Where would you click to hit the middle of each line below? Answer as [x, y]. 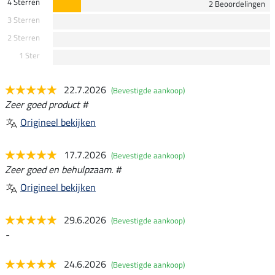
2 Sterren [23, 38]
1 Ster [29, 56]
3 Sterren [23, 20]
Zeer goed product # [46, 105]
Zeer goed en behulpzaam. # [63, 170]
